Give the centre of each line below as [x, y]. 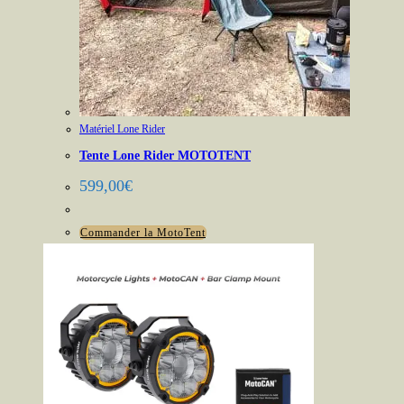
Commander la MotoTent [143, 233]
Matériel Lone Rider [122, 129]
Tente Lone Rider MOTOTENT [165, 156]
